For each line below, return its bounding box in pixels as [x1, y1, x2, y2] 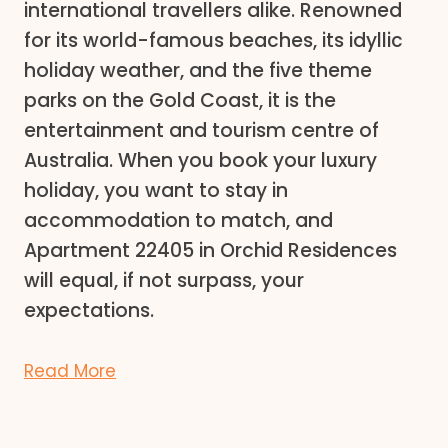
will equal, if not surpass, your [24, 267, 304, 294]
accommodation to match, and [24, 207, 333, 234]
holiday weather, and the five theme [24, 57, 372, 84]
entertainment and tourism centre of [24, 117, 379, 144]
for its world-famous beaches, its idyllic [24, 27, 403, 54]
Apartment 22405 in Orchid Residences [24, 237, 397, 264]
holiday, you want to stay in [24, 177, 288, 204]
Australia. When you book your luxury [24, 147, 377, 174]
